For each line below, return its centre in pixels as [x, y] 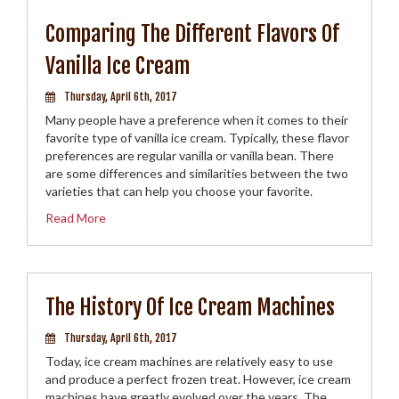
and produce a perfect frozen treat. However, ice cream [198, 379]
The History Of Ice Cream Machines [190, 307]
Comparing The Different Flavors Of [192, 34]
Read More [76, 218]
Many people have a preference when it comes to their [197, 120]
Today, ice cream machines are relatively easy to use [189, 361]
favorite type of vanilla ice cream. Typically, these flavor [197, 138]
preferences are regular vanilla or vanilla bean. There [190, 155]
